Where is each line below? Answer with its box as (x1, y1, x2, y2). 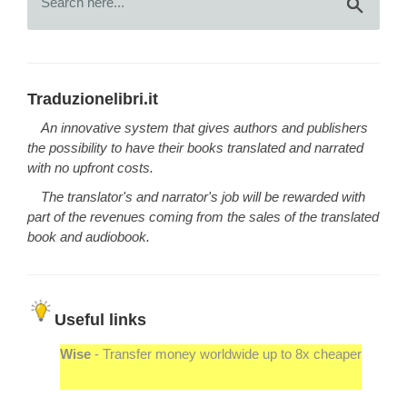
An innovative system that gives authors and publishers (41, 120, 368, 135)
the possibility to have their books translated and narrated (27, 140, 363, 155)
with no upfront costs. (27, 160, 154, 175)
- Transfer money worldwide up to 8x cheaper (91, 345, 362, 362)
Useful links (55, 309, 146, 329)
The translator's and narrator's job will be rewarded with (41, 189, 365, 204)
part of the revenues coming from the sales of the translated (27, 209, 379, 224)
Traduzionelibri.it (27, 89, 158, 108)
